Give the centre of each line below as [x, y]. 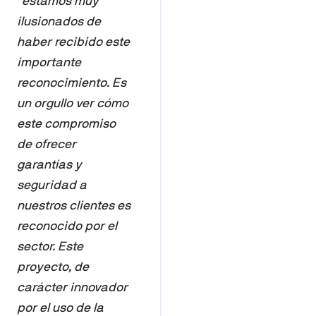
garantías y [49, 164]
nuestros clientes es [74, 205]
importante [49, 62]
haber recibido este [73, 42]
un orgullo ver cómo [73, 103]
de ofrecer [47, 144]
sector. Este [50, 246]
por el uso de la [60, 308]
